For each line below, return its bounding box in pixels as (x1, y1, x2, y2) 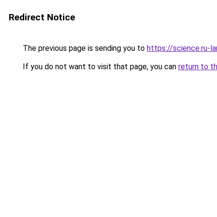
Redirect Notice (9, 12, 75, 23)
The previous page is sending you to (21, 44, 147, 53)
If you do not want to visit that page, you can (21, 62, 178, 71)
